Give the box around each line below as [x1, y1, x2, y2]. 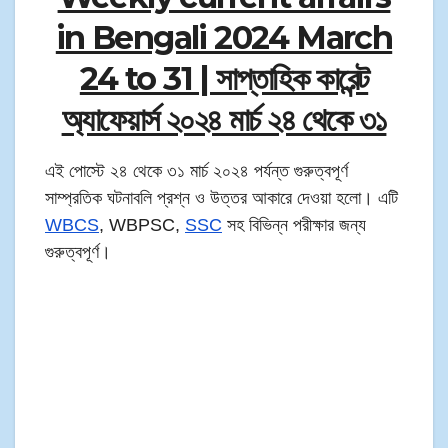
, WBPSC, [99, 215, 185, 236]
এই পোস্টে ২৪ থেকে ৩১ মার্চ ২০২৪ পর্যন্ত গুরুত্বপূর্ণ [45, 161, 348, 182]
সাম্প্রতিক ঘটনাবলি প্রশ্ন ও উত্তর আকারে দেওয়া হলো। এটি [45, 188, 398, 209]
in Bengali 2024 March [55, 18, 393, 58]
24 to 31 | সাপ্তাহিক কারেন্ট [79, 59, 369, 99]
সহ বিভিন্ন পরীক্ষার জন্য [222, 215, 366, 236]
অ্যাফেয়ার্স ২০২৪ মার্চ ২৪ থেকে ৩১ [61, 100, 387, 140]
